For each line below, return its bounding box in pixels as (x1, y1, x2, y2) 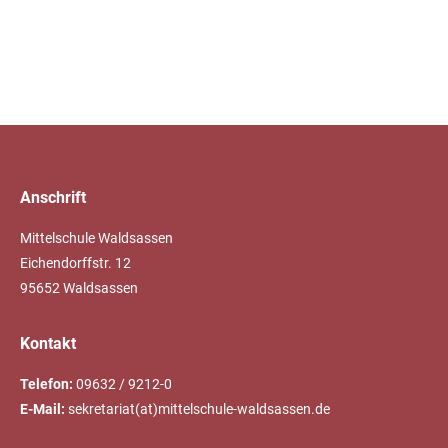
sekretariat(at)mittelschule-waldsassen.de (65, 401, 330, 418)
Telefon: (20, 376, 73, 393)
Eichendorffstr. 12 (20, 255, 131, 272)
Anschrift (20, 188, 86, 208)
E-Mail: (20, 401, 65, 418)
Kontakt (20, 334, 76, 354)
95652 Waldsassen (20, 280, 138, 297)
